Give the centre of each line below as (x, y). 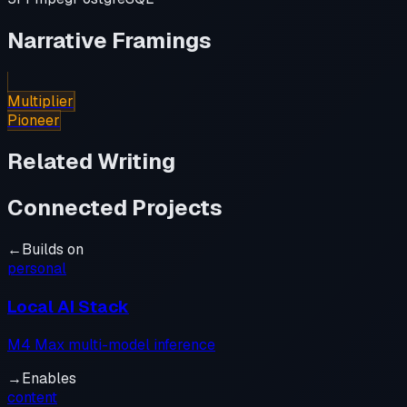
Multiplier (40, 101)
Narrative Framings (109, 40)
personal (37, 269)
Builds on (53, 250)
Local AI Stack (68, 306)
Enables (49, 378)
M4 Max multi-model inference (111, 344)
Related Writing (91, 162)
